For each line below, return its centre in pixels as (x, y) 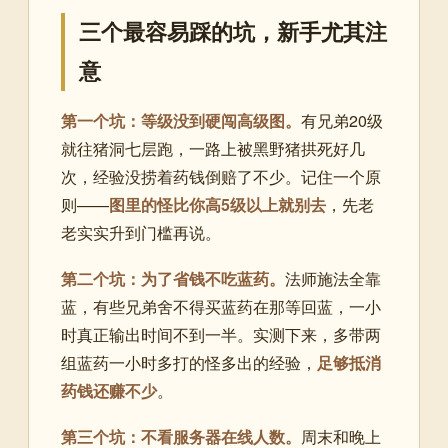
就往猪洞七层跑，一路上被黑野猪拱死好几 (213, 149)
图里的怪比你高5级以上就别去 (217, 205)
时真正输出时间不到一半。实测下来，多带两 (221, 335)
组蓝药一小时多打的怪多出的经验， (189, 363)
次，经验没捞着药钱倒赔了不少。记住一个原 (221, 177)
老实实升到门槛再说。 (141, 233)
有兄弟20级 (342, 121)
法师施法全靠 (333, 279)
